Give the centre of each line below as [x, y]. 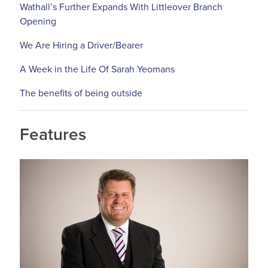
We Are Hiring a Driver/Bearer [81, 46]
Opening [38, 22]
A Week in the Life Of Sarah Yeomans [97, 70]
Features [53, 135]
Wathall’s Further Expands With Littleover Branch [121, 7]
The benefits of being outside [81, 94]
